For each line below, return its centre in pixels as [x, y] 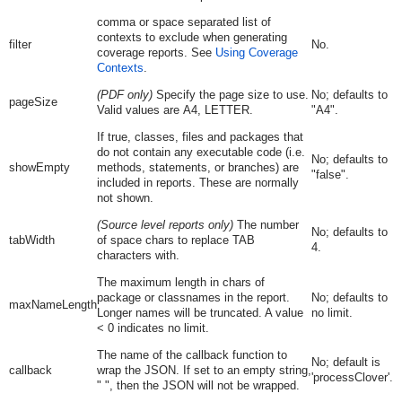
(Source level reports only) [165, 225]
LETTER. [228, 110]
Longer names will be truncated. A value [200, 313]
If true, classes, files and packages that [200, 137]
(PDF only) [124, 95]
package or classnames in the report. [193, 297]
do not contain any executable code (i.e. [201, 152]
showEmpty [39, 167]
